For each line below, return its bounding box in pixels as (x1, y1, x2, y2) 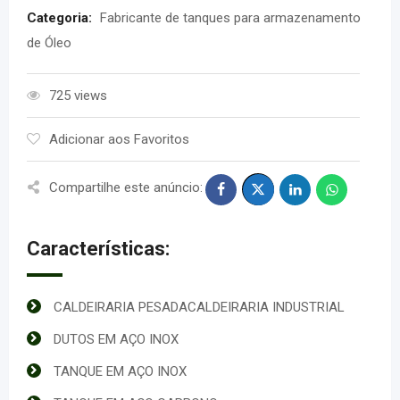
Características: (27, 237, 170, 260)
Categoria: (27, 10, 96, 26)
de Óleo (27, 35, 71, 51)
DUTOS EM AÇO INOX (54, 331, 179, 347)
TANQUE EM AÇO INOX (54, 363, 187, 379)
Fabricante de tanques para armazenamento (100, 10, 361, 26)
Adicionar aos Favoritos (49, 131, 189, 147)
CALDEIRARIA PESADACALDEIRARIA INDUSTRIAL (54, 299, 345, 315)
